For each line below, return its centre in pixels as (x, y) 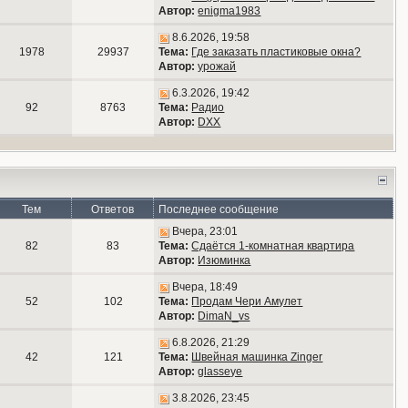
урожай (217, 66)
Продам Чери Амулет (247, 301)
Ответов (113, 209)
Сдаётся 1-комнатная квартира (273, 246)
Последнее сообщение (219, 209)
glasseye (220, 372)
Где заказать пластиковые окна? (276, 52)
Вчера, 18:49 (205, 287)
